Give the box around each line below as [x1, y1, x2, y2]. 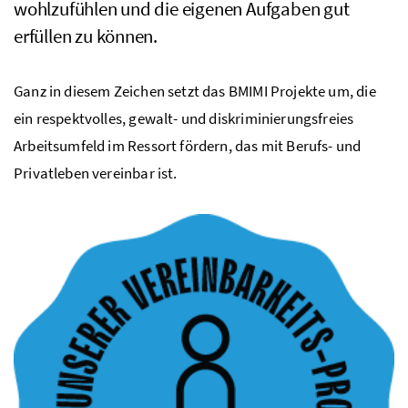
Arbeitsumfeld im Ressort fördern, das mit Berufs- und [14, 135, 362, 156]
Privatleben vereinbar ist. [14, 162, 178, 183]
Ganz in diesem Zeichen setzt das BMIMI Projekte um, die [14, 80, 376, 101]
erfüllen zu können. [14, 23, 158, 48]
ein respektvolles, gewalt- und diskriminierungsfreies [14, 107, 354, 128]
